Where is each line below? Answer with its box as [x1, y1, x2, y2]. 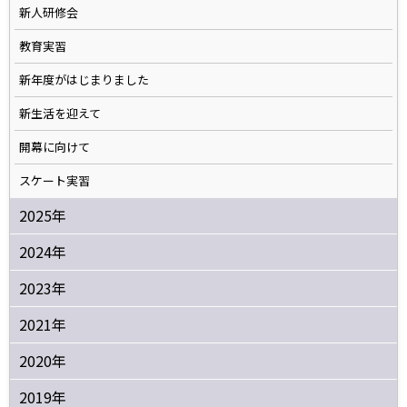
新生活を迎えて [19, 104, 101, 122]
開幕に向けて [19, 137, 90, 155]
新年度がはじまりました [19, 70, 149, 88]
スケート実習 [19, 171, 90, 189]
